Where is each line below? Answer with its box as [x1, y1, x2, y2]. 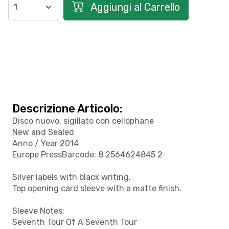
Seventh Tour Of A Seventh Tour [12, 217, 137, 227]
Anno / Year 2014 [12, 139, 79, 149]
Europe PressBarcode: [12, 150, 98, 160]
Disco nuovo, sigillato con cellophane [12, 116, 154, 126]
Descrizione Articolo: [12, 102, 122, 116]
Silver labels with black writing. [12, 172, 131, 182]
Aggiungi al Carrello [88, 1, 180, 14]
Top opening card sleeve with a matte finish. [12, 184, 181, 194]
